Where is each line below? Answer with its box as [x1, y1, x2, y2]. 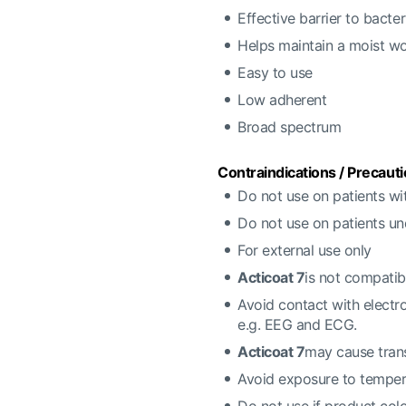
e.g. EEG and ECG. [237, 315, 357, 333]
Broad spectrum [237, 118, 342, 136]
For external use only [237, 241, 372, 259]
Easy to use [237, 63, 313, 82]
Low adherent [237, 91, 327, 109]
